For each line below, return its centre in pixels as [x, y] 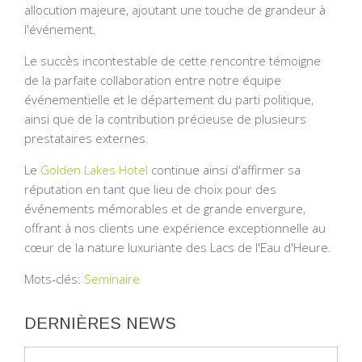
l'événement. [60, 29]
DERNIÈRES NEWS [100, 324]
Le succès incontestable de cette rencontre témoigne [173, 61]
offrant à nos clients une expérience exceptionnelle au [175, 228]
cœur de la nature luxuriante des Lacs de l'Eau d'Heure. [178, 248]
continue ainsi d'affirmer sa [224, 170]
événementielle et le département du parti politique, [169, 100]
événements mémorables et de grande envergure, [165, 209]
